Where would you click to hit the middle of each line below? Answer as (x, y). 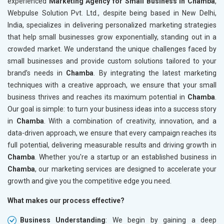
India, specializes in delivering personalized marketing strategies (112, 25)
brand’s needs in (37, 73)
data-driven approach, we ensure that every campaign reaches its (112, 133)
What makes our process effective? (66, 200)
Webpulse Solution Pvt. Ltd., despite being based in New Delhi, (112, 13)
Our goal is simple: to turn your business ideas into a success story (112, 109)
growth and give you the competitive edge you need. (89, 181)
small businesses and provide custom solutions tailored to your (112, 61)
